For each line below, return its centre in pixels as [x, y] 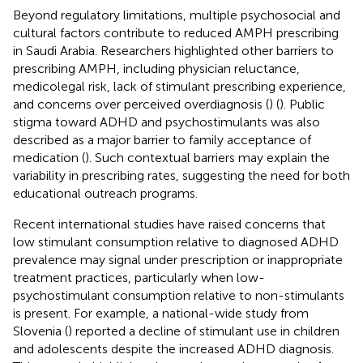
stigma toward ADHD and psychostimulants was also [167, 122]
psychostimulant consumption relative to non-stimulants [179, 295]
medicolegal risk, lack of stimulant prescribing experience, [179, 86]
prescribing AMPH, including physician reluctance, [156, 68]
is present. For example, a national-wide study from [161, 313]
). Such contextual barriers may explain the [207, 157]
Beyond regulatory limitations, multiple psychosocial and [177, 15]
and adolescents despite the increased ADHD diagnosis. [173, 348]
